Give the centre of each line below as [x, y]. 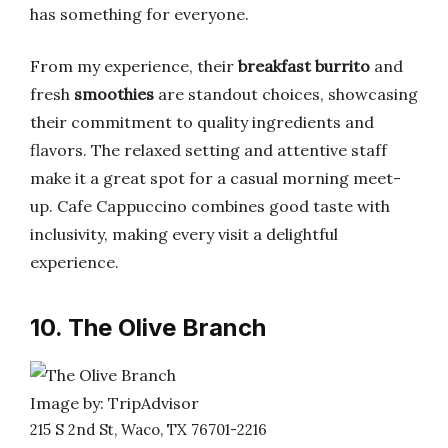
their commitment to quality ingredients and [202, 122]
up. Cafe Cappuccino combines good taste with [210, 206]
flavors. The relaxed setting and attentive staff [208, 150]
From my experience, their [134, 66]
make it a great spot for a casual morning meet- [215, 178]
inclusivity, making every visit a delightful [184, 234]
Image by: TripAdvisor [114, 403]
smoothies [114, 94]
